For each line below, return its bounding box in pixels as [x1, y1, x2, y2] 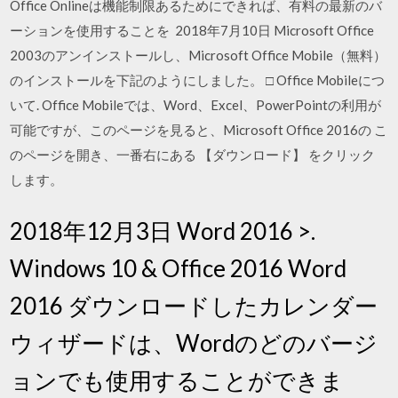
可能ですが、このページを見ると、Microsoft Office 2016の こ [10, 122, 388, 138]
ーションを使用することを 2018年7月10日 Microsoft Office [10, 22, 375, 38]
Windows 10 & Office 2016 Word [10, 253, 347, 283]
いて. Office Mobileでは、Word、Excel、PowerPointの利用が [10, 97, 382, 113]
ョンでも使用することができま [10, 365, 345, 394]
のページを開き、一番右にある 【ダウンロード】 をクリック [10, 147, 376, 163]
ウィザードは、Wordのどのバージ [10, 328, 378, 357]
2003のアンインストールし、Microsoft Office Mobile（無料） [10, 47, 387, 63]
